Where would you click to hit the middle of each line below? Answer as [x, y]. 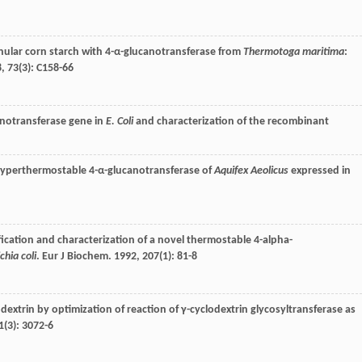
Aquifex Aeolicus [251, 171]
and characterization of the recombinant [231, 122]
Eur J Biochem [75, 257]
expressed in [320, 171]
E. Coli [120, 122]
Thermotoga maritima [294, 53]
